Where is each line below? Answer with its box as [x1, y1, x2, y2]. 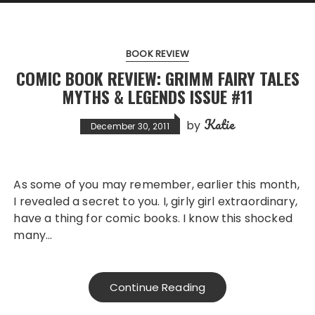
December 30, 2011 [90, 120, 169, 132]
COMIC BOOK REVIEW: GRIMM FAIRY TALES [15, 65, 300, 91]
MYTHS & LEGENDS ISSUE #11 [62, 84, 253, 109]
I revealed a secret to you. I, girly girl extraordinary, [13, 193, 297, 210]
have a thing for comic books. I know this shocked [13, 210, 292, 226]
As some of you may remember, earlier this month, [13, 176, 22, 193]
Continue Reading [109, 280, 206, 295]
